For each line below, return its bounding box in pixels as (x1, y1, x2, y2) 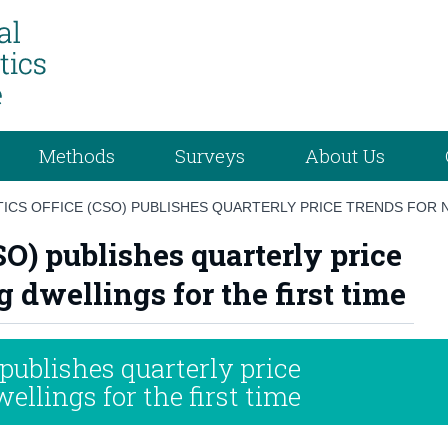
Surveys (175, 142, 246, 168)
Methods (39, 142, 116, 168)
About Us (305, 142, 386, 168)
